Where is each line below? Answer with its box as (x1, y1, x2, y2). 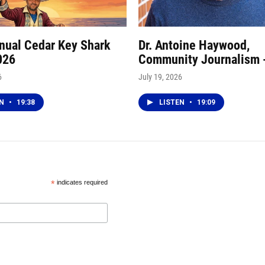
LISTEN (159, 98, 186, 106)
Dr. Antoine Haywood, (138, 37, 250, 53)
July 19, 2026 (138, 72, 182, 82)
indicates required (54, 178, 108, 186)
